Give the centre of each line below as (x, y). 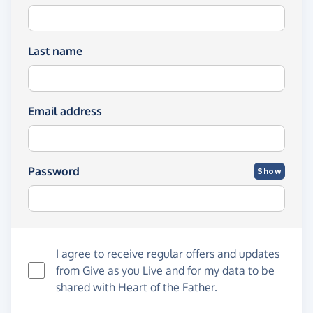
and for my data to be (219, 270)
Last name (55, 51)
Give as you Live (123, 270)
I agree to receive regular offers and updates (168, 254)
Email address (65, 111)
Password (54, 171)
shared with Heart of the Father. (137, 287)
